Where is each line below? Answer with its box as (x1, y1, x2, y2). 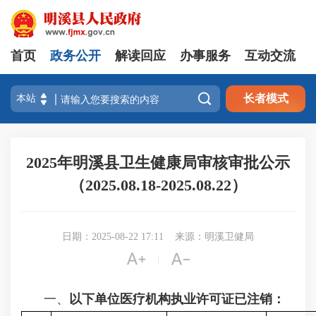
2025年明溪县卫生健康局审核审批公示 (26, 154, 290, 171)
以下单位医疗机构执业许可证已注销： (69, 292, 285, 306)
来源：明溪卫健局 (175, 231, 254, 242)
